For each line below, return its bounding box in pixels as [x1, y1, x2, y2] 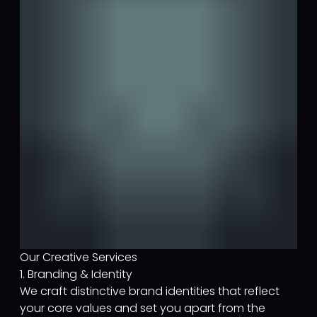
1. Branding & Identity [20, 266, 132, 282]
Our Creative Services [20, 249, 137, 265]
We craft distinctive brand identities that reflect [20, 283, 279, 299]
